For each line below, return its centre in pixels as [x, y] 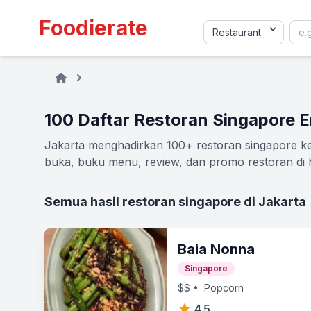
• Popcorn [217, 288]
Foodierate [93, 28]
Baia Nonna [216, 249]
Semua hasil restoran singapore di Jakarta [175, 202]
